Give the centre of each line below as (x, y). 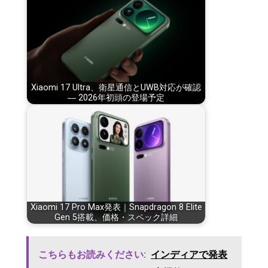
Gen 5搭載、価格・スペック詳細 (116, 218)
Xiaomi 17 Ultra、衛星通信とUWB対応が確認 (116, 88)
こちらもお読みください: (92, 254)
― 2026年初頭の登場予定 (116, 98)
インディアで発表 (189, 254)
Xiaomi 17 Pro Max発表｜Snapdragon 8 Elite (116, 208)
